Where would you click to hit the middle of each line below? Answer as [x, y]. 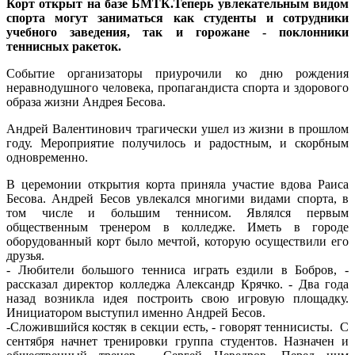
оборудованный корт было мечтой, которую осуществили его [177, 241]
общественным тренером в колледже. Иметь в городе [177, 227]
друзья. [25, 255]
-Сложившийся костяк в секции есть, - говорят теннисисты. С [177, 326]
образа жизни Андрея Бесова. [86, 101]
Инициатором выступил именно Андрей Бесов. [136, 312]
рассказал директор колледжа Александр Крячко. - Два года [177, 284]
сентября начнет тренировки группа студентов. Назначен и [177, 341]
